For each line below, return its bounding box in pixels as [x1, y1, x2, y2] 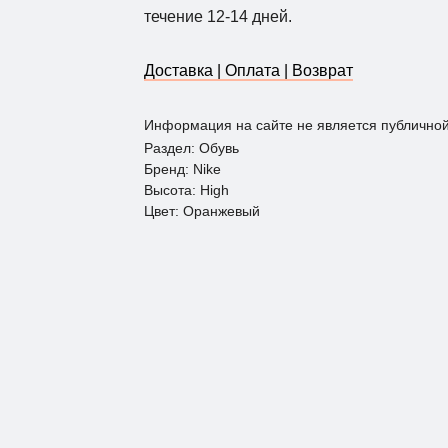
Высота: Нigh [144, 182, 229, 199]
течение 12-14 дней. [144, 8, 296, 26]
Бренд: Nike [144, 161, 221, 178]
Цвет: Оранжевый [144, 203, 260, 220]
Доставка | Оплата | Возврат [144, 62, 353, 80]
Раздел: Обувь [144, 140, 239, 157]
